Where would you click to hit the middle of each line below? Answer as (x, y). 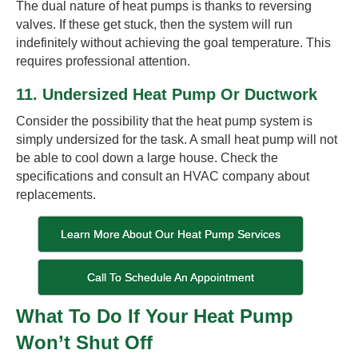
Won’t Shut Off (84, 342)
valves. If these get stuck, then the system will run (154, 24)
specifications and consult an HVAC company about (163, 176)
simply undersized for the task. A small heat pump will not (177, 139)
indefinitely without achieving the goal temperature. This (173, 42)
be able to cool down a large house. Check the (147, 157)
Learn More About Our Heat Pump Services (171, 234)
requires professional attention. (103, 61)
